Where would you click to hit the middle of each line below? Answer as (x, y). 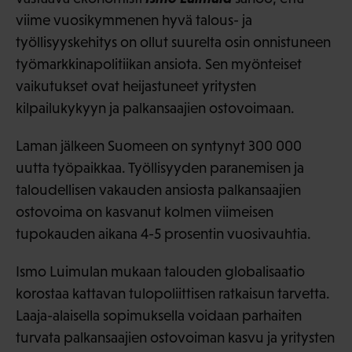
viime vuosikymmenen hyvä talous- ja (134, 20)
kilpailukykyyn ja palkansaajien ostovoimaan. (155, 108)
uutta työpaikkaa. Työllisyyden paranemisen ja (160, 167)
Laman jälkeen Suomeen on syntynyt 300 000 (159, 145)
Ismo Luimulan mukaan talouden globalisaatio (160, 271)
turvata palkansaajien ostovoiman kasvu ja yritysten (175, 337)
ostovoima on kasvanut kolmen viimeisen (145, 211)
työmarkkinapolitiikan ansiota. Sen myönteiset (159, 64)
